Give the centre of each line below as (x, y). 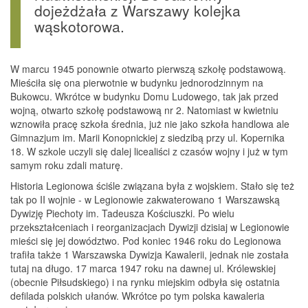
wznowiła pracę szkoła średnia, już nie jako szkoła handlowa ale (150, 124)
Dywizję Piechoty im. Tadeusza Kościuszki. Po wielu (122, 213)
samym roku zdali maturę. (67, 165)
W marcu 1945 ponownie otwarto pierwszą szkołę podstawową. (148, 69)
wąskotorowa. (79, 26)
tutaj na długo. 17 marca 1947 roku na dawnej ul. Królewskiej (143, 268)
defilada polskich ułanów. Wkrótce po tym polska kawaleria (137, 296)
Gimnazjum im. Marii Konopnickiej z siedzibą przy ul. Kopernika (147, 137)
